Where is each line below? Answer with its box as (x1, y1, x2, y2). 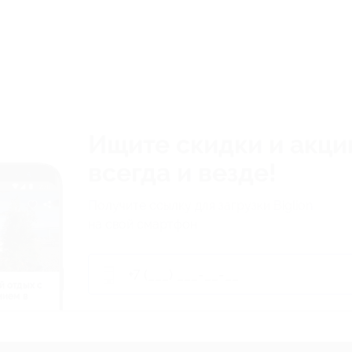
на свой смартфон (88, 217, 197, 232)
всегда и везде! (88, 158, 277, 188)
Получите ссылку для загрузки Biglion (88, 198, 313, 213)
